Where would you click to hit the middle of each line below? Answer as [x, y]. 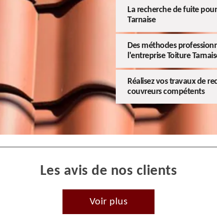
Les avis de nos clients [108, 171]
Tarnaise [141, 20]
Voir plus [108, 201]
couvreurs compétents [166, 92]
